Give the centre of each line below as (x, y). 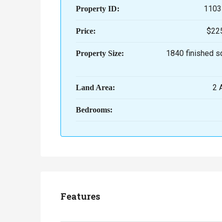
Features (80, 196)
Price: (86, 31)
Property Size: (100, 53)
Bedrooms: (94, 110)
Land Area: (96, 87)
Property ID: (98, 9)
